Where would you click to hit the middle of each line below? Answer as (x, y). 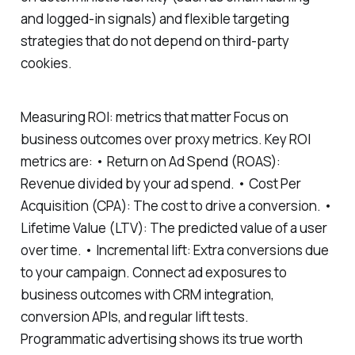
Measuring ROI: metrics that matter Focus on (154, 117)
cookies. (46, 63)
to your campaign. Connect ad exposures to (153, 273)
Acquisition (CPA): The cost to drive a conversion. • (176, 206)
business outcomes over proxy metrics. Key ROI (165, 139)
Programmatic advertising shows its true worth (161, 339)
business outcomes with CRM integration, (147, 295)
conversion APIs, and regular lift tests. (134, 317)
